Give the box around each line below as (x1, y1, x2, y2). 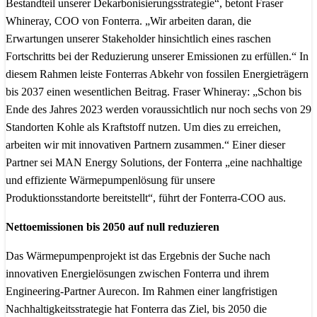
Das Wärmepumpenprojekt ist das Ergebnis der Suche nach (6, 250, 270, 262)
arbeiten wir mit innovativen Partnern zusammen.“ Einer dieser (6, 139, 285, 151)
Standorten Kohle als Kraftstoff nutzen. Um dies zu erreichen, (6, 121, 281, 133)
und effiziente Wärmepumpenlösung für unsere (6, 174, 215, 186)
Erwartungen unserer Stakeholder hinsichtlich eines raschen (6, 33, 271, 45)
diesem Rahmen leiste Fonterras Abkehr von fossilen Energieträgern (6, 68, 309, 80)
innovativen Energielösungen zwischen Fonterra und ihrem (6, 267, 269, 279)
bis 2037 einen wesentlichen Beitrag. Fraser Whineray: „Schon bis (6, 86, 301, 98)
